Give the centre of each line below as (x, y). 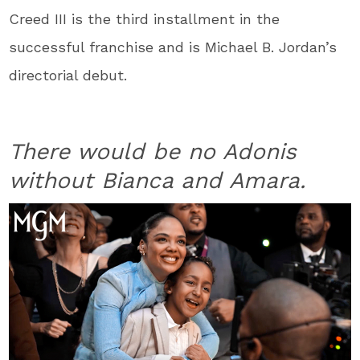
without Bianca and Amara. (157, 180)
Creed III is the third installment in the (145, 18)
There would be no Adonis (153, 151)
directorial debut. (68, 75)
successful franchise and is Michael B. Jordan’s (173, 47)
